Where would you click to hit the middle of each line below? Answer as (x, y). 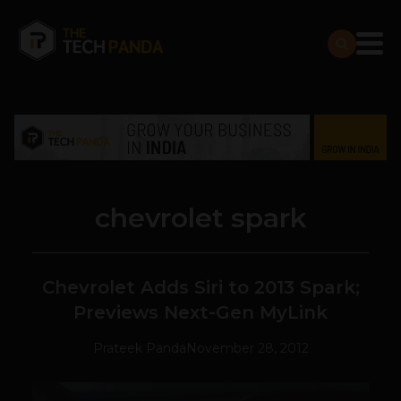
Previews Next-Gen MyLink (200, 313)
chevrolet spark (200, 218)
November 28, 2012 (247, 349)
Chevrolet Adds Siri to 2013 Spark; (200, 288)
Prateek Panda (139, 349)
